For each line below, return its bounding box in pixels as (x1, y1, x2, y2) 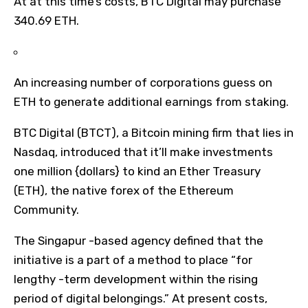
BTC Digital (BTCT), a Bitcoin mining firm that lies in (14, 125, 294, 140)
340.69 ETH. (14, 13, 79, 27)
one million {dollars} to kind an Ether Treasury (14, 164, 261, 178)
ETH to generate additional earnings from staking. (14, 94, 289, 109)
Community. (14, 202, 79, 217)
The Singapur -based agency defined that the (14, 233, 263, 247)
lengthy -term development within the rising (14, 272, 258, 286)
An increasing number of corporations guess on (14, 75, 272, 89)
